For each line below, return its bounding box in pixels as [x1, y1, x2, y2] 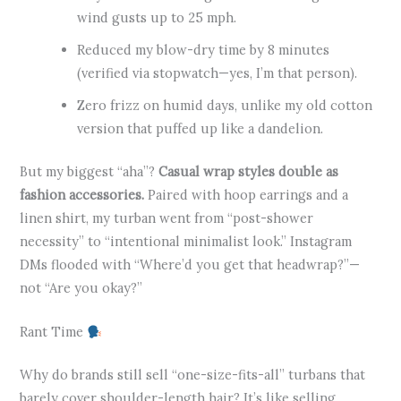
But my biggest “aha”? [20, 162, 159, 180]
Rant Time [20, 323, 88, 341]
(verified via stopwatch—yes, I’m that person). [77, 64, 358, 81]
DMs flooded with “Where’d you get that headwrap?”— [20, 255, 361, 273]
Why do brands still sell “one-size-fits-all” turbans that [20, 366, 366, 384]
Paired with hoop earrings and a [144, 185, 349, 203]
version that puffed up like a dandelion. [77, 120, 324, 137]
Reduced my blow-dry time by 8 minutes [77, 41, 330, 58]
